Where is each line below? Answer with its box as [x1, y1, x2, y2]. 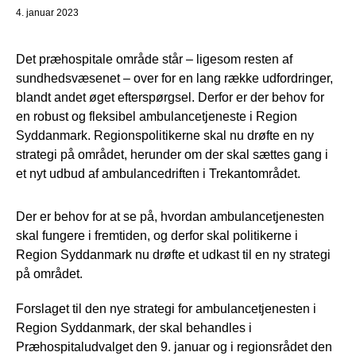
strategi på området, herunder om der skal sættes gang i [16, 147, 328, 161]
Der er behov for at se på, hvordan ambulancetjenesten [16, 209, 324, 223]
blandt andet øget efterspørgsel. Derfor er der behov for [16, 90, 324, 104]
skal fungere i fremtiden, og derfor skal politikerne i [16, 228, 298, 242]
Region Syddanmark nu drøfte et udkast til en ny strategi [16, 247, 331, 261]
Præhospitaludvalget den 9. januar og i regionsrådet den [16, 339, 332, 354]
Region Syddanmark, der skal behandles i [16, 320, 252, 335]
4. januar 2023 [16, 6, 79, 18]
